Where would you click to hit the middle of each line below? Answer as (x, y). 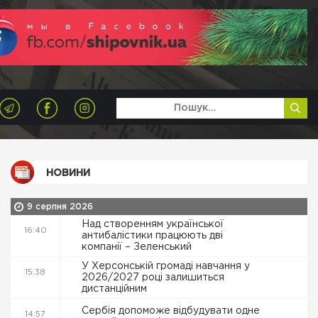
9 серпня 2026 (60, 207)
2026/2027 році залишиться (153, 278)
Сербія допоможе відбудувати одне (171, 311)
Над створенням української (153, 224)
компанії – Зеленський (138, 247)
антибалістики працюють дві (152, 236)
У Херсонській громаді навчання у (166, 266)
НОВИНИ (68, 173)
